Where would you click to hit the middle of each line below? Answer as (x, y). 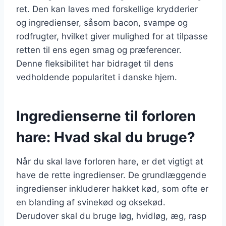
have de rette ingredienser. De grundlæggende (111, 175)
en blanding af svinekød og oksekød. (91, 202)
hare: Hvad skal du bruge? (106, 137)
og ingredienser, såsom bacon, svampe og (102, 22)
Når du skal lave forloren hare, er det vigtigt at (110, 161)
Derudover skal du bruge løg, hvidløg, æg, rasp (111, 216)
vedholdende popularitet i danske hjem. (97, 77)
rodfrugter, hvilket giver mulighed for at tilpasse (112, 36)
